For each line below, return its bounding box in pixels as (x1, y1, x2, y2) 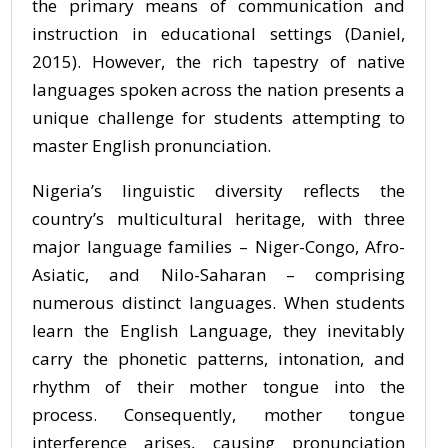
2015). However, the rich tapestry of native (32, 50, 406, 73)
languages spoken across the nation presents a (32, 78, 406, 101)
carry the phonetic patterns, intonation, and (32, 347, 406, 370)
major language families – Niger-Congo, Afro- (32, 235, 406, 258)
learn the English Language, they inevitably (32, 319, 406, 342)
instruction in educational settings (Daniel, (32, 22, 406, 45)
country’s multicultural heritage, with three (32, 207, 406, 230)
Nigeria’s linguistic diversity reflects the (32, 179, 406, 202)
